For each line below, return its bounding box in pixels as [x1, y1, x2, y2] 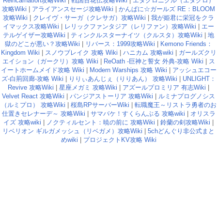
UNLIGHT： [182, 75, 216, 82]
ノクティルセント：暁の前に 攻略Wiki [46, 119, 155, 126]
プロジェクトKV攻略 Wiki [83, 136, 156, 143]
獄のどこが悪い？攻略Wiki [4, 40, 80, 47]
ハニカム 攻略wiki [123, 49, 173, 56]
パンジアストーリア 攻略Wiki [70, 93, 153, 100]
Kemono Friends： [160, 40, 213, 47]
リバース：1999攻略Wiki [85, 40, 155, 47]
